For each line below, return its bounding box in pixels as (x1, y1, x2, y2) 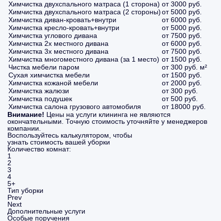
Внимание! (7, 110, 44, 118)
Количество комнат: (7, 145, 71, 153)
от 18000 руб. (162, 103, 206, 110)
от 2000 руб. (162, 79, 202, 87)
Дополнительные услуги (7, 207, 85, 215)
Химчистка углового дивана (8, 32, 97, 39)
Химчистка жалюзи (8, 87, 69, 95)
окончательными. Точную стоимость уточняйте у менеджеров (7, 117, 207, 125)
